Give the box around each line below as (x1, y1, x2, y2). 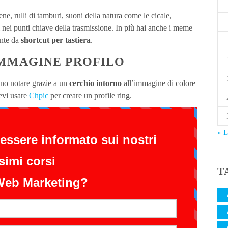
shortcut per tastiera (21, 36, 91, 45)
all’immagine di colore (122, 79, 195, 88)
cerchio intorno (69, 79, 122, 88)
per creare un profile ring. (48, 91, 132, 100)
